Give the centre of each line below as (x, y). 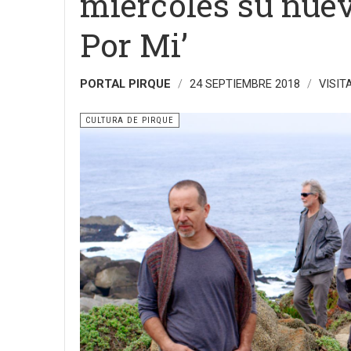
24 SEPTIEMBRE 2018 (246, 84)
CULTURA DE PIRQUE (130, 120)
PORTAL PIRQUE (125, 84)
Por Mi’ (134, 45)
